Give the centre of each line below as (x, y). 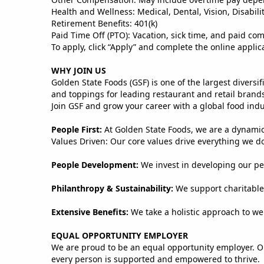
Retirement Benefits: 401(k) (104, 23)
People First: (78, 129)
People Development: (96, 164)
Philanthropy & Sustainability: (113, 188)
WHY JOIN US (80, 70)
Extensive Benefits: (91, 212)
